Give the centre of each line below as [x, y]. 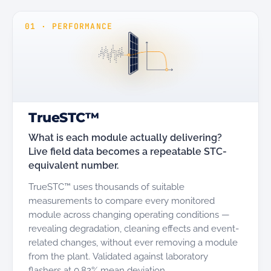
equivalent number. [73, 165]
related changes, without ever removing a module [133, 242]
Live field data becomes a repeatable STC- [128, 152]
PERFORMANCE [82, 26]
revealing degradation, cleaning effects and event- [134, 228]
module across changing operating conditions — [129, 214]
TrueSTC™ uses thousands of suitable [106, 187]
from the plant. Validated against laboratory [118, 256]
